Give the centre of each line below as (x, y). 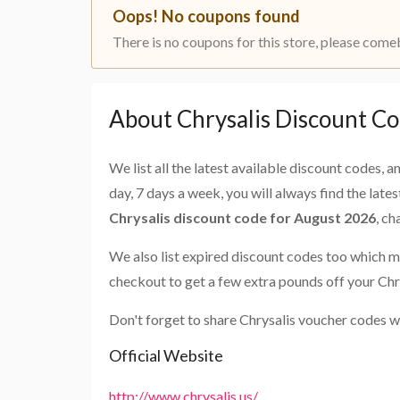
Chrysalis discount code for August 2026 (242, 218)
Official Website (166, 356)
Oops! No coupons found (206, 17)
